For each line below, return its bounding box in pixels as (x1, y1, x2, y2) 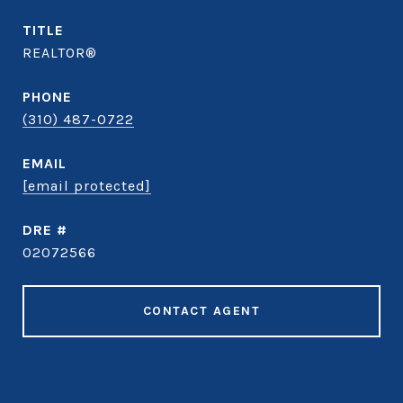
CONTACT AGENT (142, 303, 261, 318)
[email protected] (22, 177, 151, 194)
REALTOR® (22, 44, 97, 61)
